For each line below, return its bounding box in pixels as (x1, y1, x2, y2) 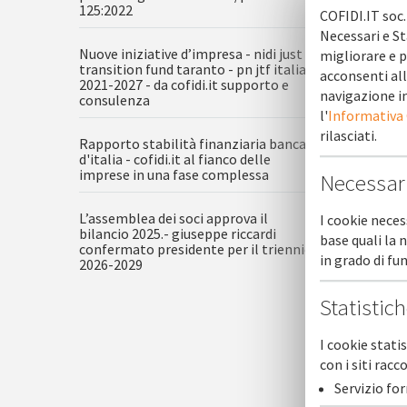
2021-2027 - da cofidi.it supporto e (79, 75, 289, 94)
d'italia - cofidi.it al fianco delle (79, 150, 271, 168)
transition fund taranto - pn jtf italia (79, 60, 306, 78)
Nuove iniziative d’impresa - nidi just (79, 45, 303, 63)
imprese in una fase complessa (79, 165, 269, 184)
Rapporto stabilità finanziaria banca (79, 134, 306, 153)
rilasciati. (320, 126, 377, 145)
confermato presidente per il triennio (79, 240, 313, 258)
